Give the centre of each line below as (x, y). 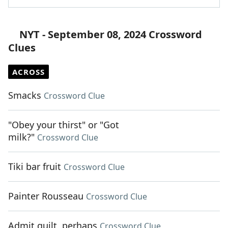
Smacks (25, 95)
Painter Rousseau (46, 196)
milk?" (21, 137)
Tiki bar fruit (35, 167)
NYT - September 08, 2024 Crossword (111, 35)
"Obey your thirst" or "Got (64, 125)
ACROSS (28, 72)
